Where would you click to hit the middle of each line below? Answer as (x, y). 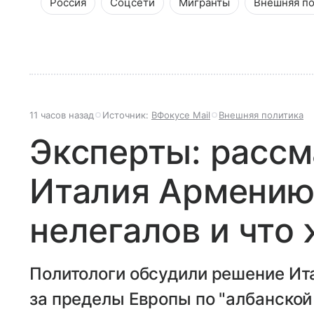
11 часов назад (62, 115)
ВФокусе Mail (181, 115)
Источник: (127, 115)
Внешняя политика (261, 115)
